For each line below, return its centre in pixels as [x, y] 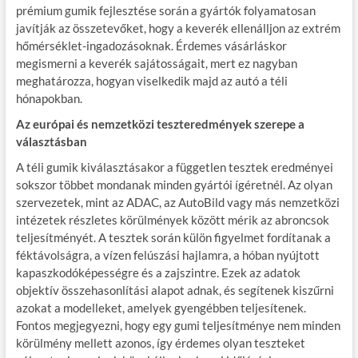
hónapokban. [49, 98]
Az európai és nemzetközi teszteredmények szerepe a [160, 123]
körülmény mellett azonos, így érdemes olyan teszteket [160, 342]
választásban [51, 141]
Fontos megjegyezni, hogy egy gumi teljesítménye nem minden [178, 325]
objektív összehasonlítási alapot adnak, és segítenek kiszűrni [175, 290]
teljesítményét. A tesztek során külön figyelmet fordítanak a [173, 237]
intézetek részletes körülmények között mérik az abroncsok [172, 219]
